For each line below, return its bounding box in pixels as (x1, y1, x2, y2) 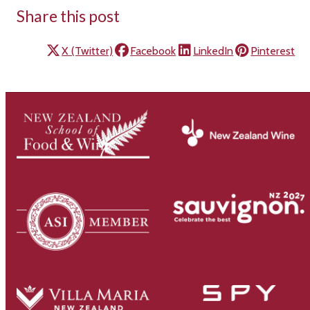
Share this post (17, 6, 120, 26)
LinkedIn (193, 44, 234, 57)
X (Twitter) (62, 44, 113, 57)
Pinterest (250, 44, 295, 57)
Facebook (130, 44, 176, 57)
